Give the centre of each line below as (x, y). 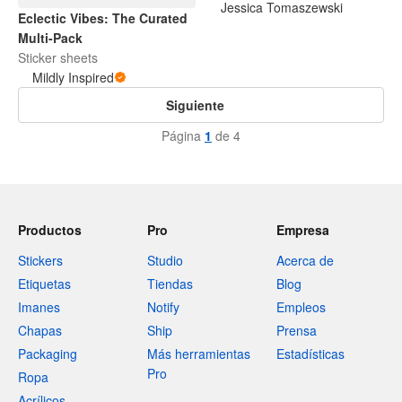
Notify (163, 307)
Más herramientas (199, 354)
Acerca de (305, 260)
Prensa (297, 330)
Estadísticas (310, 354)
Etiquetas (44, 284)
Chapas (40, 330)
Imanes (39, 307)
